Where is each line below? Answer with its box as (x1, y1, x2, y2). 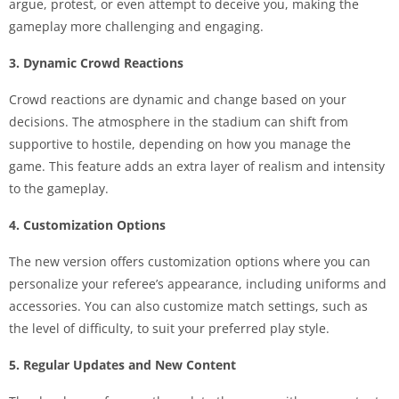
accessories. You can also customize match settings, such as (9, 297, 368, 315)
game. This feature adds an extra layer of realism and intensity (9, 158, 385, 175)
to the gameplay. (9, 180, 109, 198)
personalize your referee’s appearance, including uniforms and (9, 275, 387, 293)
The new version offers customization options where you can (9, 253, 370, 271)
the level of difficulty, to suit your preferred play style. (9, 320, 330, 338)
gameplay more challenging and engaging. (9, 18, 264, 36)
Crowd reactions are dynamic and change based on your (9, 91, 346, 109)
